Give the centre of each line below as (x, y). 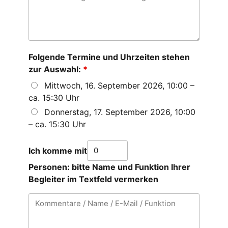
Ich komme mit (58, 150)
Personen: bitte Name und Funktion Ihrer (109, 167)
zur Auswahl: (56, 69)
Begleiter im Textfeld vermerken (93, 179)
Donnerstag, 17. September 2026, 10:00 (120, 112)
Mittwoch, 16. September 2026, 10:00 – (119, 85)
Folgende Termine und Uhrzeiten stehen (109, 57)
